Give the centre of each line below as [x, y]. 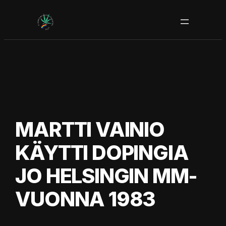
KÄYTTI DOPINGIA [102, 152]
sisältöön [19, 21]
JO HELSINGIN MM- [106, 176]
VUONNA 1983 [86, 199]
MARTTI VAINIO [90, 129]
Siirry [12, 9]
